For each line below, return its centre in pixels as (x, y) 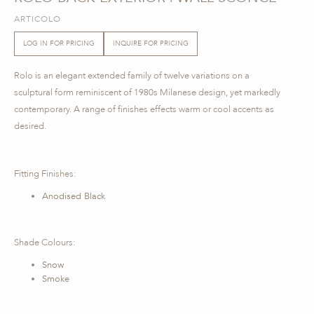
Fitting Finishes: (45, 173)
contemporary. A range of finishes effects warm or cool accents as (144, 109)
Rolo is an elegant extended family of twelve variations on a (132, 75)
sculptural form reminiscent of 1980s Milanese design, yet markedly (147, 92)
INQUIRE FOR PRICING (151, 44)
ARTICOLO (37, 19)
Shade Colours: (45, 242)
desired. (30, 126)
